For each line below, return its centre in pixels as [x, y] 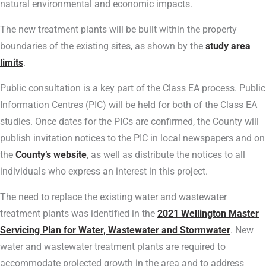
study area [228, 46]
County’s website [51, 155]
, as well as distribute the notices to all [166, 155]
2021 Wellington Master [208, 213]
